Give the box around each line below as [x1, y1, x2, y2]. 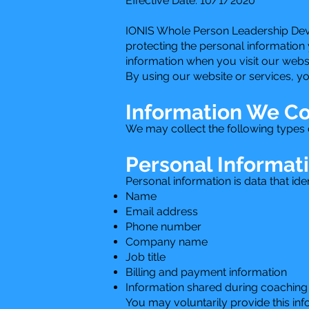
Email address [126, 204, 198, 218]
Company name [126, 235, 208, 248]
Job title [126, 250, 166, 263]
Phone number [126, 219, 201, 233]
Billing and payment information [126, 265, 287, 279]
